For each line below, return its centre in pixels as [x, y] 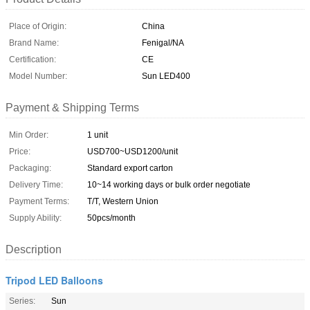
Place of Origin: [38, 26]
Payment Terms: [39, 201]
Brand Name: [34, 43]
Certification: [33, 59]
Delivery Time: [36, 184]
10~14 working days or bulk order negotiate [169, 184]
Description [34, 249]
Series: [22, 301]
